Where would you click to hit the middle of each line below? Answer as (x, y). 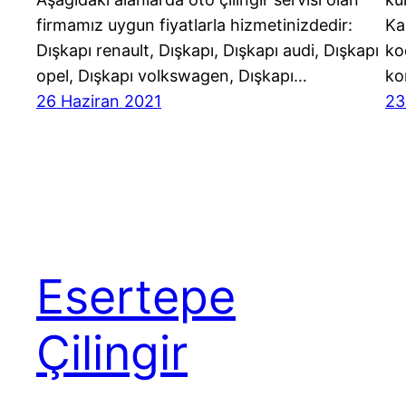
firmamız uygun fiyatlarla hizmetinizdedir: (199, 25)
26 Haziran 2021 (99, 101)
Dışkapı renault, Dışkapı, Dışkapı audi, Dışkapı (208, 51)
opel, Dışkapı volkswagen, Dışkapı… (172, 76)
